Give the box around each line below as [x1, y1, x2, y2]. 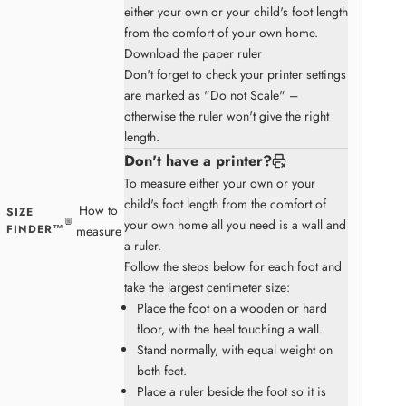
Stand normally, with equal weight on [136, 340, 333, 359]
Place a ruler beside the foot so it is [136, 382, 326, 401]
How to [79, 200, 119, 219]
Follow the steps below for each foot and [123, 256, 342, 275]
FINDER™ [6, 220, 64, 237]
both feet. [136, 361, 187, 380]
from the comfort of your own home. [123, 23, 318, 42]
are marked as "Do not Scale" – [123, 85, 298, 104]
